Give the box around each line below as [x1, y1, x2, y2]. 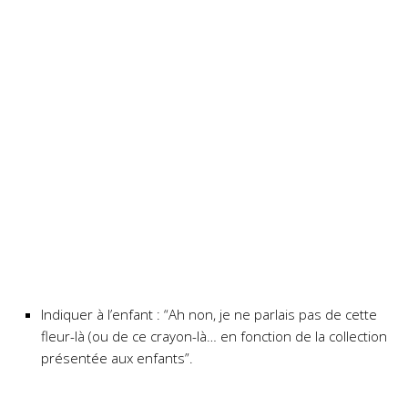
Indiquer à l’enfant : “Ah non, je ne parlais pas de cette [41, 305, 377, 323]
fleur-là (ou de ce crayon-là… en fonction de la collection [41, 327, 387, 345]
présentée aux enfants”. [41, 349, 193, 367]
